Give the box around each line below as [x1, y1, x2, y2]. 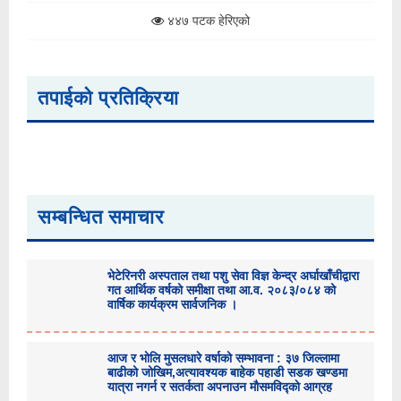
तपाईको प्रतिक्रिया [38, 87, 179, 109]
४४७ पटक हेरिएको [164, 13, 250, 28]
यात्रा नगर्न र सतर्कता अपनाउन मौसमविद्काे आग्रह [107, 380, 332, 394]
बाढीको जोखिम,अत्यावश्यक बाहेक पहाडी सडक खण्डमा [107, 365, 347, 380]
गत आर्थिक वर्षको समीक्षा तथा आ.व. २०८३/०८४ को [107, 283, 336, 297]
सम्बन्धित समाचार [38, 206, 165, 228]
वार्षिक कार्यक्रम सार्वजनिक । [107, 297, 237, 311]
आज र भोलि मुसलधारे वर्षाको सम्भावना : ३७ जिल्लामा [107, 351, 339, 365]
